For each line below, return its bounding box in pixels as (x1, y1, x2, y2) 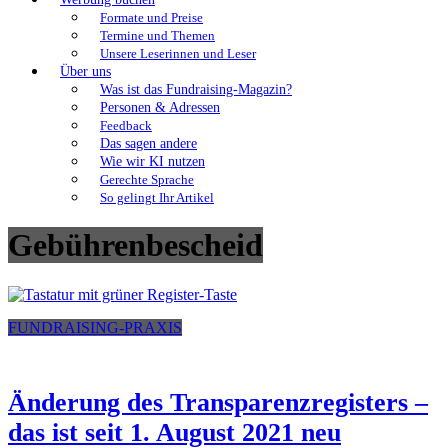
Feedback (100, 119, 152, 133)
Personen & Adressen (100, 100, 220, 115)
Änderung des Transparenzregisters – (8, 388, 428, 418)
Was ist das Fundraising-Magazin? (100, 82, 292, 97)
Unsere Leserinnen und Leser (100, 47, 256, 61)
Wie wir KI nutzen (100, 154, 205, 169)
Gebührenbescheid (8, 227, 263, 264)
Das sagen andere (100, 136, 197, 151)
